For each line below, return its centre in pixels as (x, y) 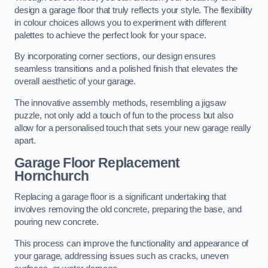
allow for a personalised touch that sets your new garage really (133, 128)
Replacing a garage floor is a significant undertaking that (120, 197)
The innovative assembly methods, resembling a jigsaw (120, 103)
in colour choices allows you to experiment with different (120, 22)
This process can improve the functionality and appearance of (132, 243)
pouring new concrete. (57, 222)
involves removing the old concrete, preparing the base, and (128, 210)
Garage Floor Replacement (97, 162)
